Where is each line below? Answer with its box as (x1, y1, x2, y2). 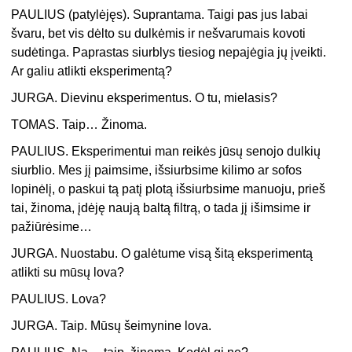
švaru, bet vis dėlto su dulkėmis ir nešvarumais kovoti (11, 27, 306, 41)
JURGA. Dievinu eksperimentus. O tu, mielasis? (11, 91, 278, 105)
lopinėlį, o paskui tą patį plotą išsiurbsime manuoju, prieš (11, 182, 326, 196)
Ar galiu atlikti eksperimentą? (11, 64, 173, 79)
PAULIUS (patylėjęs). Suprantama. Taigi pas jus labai (11, 8, 309, 22)
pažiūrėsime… (11, 220, 93, 234)
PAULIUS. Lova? (11, 292, 107, 306)
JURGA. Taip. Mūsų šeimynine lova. (11, 319, 212, 333)
